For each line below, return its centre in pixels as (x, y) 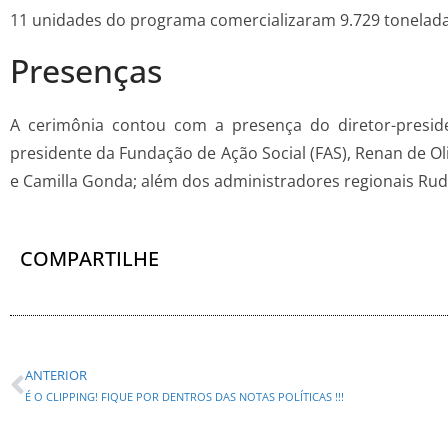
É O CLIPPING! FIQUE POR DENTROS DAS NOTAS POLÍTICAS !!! (184, 397)
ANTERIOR (56, 375)
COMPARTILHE (89, 259)
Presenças (86, 71)
